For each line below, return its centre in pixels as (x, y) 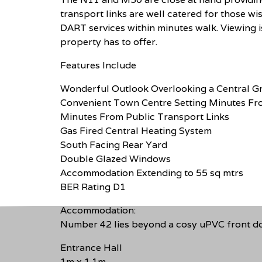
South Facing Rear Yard (114, 144)
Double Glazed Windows (116, 158)
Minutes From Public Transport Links (145, 116)
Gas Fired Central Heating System (136, 130)
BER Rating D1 (93, 187)
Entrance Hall (91, 247)
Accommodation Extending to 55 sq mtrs (152, 173)
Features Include (98, 65)
